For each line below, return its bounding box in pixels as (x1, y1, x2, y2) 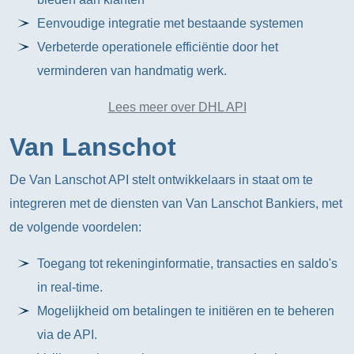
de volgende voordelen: (9, 220, 141, 234)
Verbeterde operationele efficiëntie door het (37, 40, 279, 54)
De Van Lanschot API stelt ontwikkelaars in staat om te (9, 173, 313, 186)
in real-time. (37, 281, 104, 294)
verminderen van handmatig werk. (37, 64, 228, 77)
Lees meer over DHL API (107, 100, 247, 114)
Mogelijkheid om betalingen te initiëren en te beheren (37, 304, 335, 318)
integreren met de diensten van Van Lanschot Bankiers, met (9, 197, 342, 210)
